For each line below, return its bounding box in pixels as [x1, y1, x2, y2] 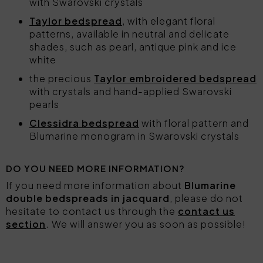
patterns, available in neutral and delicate [29, 28, 230, 40]
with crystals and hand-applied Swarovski [29, 85, 232, 97]
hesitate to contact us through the [6, 205, 178, 217]
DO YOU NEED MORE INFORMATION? [6, 163, 185, 174]
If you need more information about [6, 179, 184, 191]
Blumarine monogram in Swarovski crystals [29, 130, 240, 142]
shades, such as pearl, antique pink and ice [29, 41, 237, 53]
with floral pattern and [139, 117, 249, 129]
